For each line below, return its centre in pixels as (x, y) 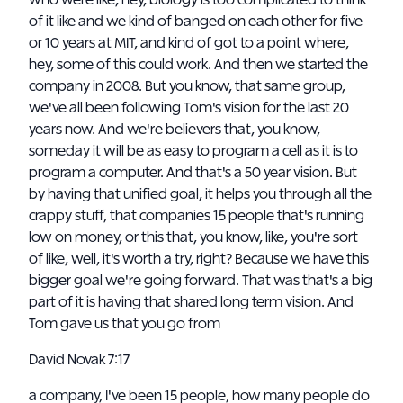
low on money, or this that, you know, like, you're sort (193, 237)
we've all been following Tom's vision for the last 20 (189, 108)
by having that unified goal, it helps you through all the (200, 194)
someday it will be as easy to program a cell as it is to (193, 151)
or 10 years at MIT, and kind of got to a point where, (189, 43)
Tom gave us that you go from (125, 324)
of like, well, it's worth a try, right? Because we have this (199, 259)
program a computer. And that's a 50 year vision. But (193, 173)
